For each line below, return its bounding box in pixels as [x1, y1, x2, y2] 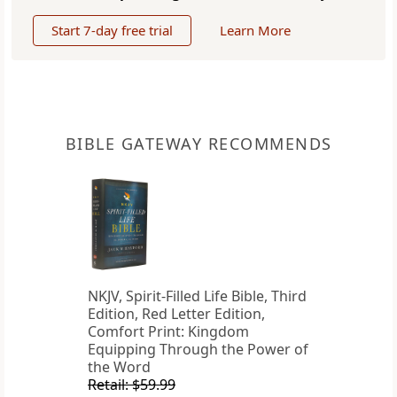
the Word [88, 357, 151, 378]
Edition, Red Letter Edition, [88, 304, 265, 324]
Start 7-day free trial [51, 21, 173, 40]
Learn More [220, 21, 291, 40]
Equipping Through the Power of [88, 339, 308, 360]
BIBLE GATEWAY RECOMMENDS [65, 133, 332, 155]
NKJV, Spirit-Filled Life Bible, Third [88, 286, 307, 307]
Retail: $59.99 [88, 375, 175, 395]
